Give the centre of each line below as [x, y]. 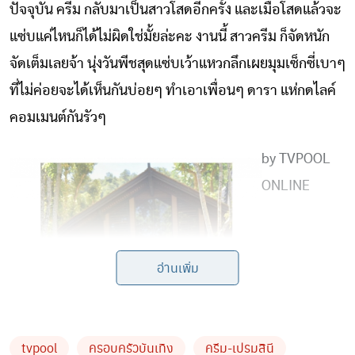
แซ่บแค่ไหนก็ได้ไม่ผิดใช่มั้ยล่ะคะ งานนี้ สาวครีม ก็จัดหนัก [170, 36]
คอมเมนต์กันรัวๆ [58, 117]
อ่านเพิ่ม [177, 268]
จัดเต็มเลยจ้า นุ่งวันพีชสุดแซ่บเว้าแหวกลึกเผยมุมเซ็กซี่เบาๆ [177, 63]
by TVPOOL [296, 158]
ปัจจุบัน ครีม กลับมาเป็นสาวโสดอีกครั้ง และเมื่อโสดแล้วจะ [176, 10]
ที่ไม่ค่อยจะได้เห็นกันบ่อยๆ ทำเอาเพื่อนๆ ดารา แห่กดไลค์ [173, 90]
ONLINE [286, 185]
